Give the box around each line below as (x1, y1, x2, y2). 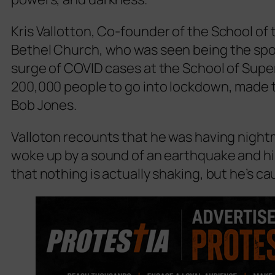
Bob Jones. (11, 95, 77, 114)
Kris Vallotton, (11, 21, 98, 41)
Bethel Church (11, 40, 99, 59)
